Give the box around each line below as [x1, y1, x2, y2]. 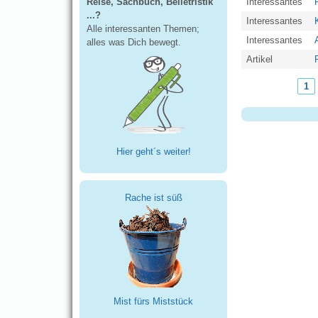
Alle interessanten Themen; [87, 23, 199, 34]
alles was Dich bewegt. [87, 36, 181, 48]
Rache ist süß [124, 192, 182, 204]
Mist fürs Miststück [114, 296, 193, 307]
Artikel [246, 53, 273, 65]
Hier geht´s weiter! [116, 146, 191, 158]
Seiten [241, 87, 287, 109]
